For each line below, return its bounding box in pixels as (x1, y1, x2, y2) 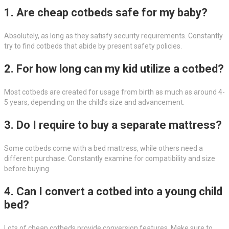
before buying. (4, 165, 51, 173)
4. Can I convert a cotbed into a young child (4, 185, 222, 198)
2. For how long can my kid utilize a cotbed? (4, 62, 224, 76)
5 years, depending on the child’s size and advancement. (4, 98, 185, 107)
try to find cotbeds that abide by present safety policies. (4, 42, 182, 51)
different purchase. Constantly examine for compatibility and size (4, 154, 215, 163)
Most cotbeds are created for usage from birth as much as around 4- (4, 88, 225, 97)
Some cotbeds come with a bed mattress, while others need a (4, 144, 203, 153)
